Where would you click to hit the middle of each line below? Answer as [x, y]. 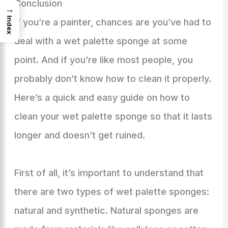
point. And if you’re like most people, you [103, 60]
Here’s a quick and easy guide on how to [102, 97]
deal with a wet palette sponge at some [101, 41]
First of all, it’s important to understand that [109, 173]
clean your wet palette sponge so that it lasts [113, 116]
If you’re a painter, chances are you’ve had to [112, 22]
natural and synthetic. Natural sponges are [106, 210]
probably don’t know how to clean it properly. [112, 79]
